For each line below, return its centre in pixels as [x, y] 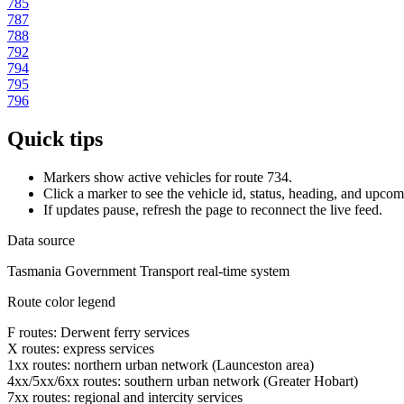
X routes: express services [81, 349]
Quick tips [55, 139]
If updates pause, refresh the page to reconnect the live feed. [213, 210]
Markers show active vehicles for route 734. [168, 178]
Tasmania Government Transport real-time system [148, 271]
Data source [41, 241]
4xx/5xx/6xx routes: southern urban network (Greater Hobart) [183, 381]
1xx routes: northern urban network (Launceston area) [161, 365]
